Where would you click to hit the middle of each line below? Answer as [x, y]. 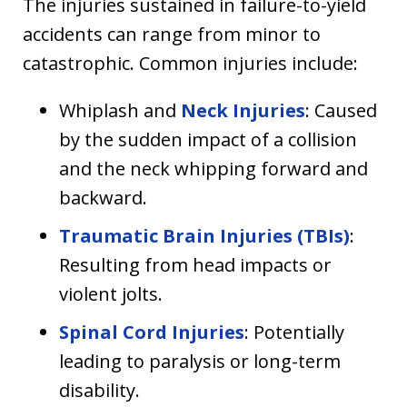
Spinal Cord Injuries [152, 333]
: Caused [341, 111]
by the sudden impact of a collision [208, 140]
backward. [103, 198]
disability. [99, 391]
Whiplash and [120, 111]
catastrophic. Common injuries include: [190, 64]
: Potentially [294, 333]
